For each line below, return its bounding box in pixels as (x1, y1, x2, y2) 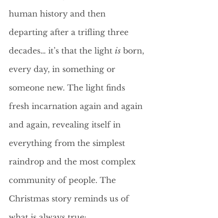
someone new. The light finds (9, 83, 127, 92)
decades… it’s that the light (9, 46, 115, 55)
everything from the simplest (9, 138, 127, 148)
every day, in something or (9, 64, 118, 74)
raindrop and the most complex (9, 157, 138, 166)
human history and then (9, 9, 108, 18)
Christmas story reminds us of (9, 194, 131, 203)
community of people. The (9, 175, 118, 185)
